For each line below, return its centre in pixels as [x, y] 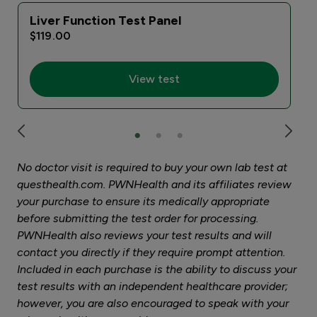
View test [154, 79]
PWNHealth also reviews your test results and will [144, 236]
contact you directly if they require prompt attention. [151, 253]
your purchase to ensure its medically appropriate [143, 202]
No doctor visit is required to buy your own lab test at [152, 168]
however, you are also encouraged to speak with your [153, 304]
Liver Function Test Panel [105, 21]
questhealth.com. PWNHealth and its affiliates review [154, 185]
